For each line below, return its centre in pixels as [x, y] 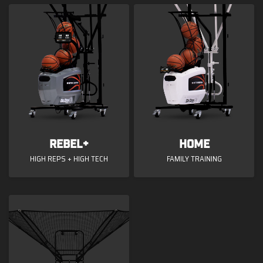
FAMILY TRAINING [194, 159]
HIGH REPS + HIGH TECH [69, 159]
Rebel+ [69, 144]
